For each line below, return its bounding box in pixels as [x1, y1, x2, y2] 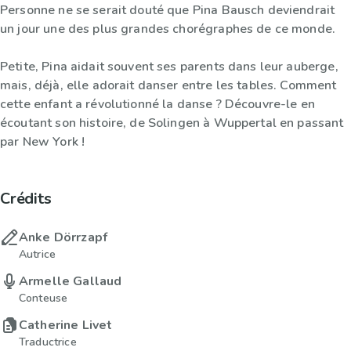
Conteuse [19, 291, 68, 306]
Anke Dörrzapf [19, 229, 107, 247]
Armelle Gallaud [19, 273, 122, 291]
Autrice [19, 247, 56, 262]
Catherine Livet [19, 317, 113, 335]
